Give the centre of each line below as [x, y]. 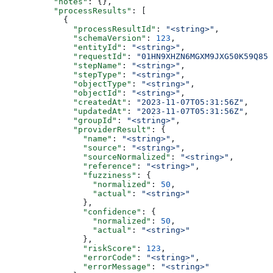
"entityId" [63, 47]
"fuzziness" [71, 175]
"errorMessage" [78, 266]
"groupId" [61, 120]
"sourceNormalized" [88, 157]
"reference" [71, 166]
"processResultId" [80, 29]
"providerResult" [78, 129]
